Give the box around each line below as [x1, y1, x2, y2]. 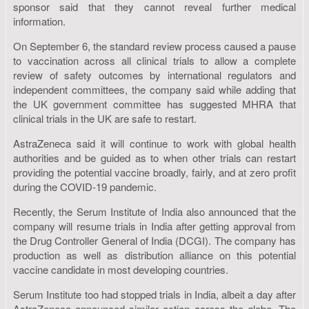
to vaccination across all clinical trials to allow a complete [13, 52, 296, 68]
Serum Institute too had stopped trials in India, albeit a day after [13, 286, 296, 301]
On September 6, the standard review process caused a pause [13, 38, 296, 53]
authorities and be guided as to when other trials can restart [13, 150, 296, 165]
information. [13, 13, 66, 28]
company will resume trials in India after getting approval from [13, 218, 296, 233]
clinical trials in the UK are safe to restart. [13, 110, 197, 126]
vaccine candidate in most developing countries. [13, 261, 228, 277]
